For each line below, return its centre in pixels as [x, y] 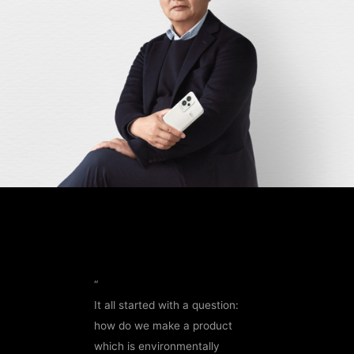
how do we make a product [164, 325]
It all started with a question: [167, 305]
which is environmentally [157, 346]
